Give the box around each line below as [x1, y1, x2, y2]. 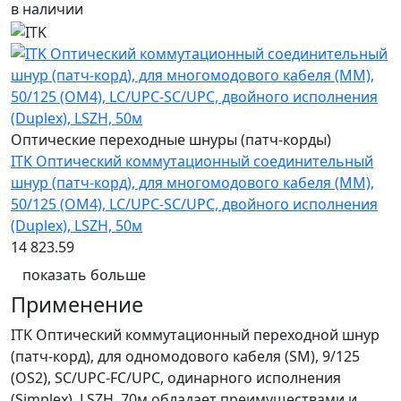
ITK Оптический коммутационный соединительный [11, 150, 373, 171]
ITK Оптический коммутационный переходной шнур [11, 324, 380, 345]
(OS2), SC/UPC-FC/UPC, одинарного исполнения [11, 367, 341, 388]
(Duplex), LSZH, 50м [11, 215, 142, 235]
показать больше [22, 264, 146, 285]
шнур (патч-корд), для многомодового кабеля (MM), [11, 172, 374, 192]
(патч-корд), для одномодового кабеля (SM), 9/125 [11, 346, 360, 366]
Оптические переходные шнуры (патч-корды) [11, 129, 331, 149]
